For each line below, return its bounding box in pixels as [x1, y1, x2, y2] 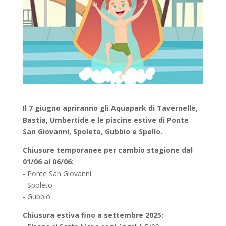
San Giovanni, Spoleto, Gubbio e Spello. [22, 127, 162, 137]
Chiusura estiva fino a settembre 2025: [22, 210, 163, 220]
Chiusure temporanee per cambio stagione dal [22, 145, 193, 155]
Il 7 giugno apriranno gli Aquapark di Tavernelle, [22, 103, 198, 114]
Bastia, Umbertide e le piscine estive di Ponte [22, 115, 189, 125]
